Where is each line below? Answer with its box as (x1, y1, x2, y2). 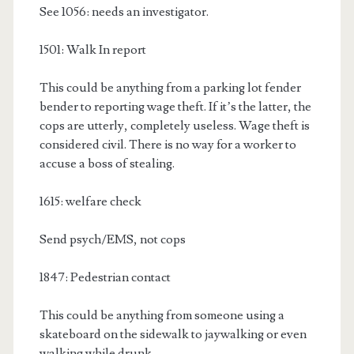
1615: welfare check (39, 194, 141, 210)
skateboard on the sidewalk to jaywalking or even (39, 326, 307, 343)
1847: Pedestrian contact (39, 269, 171, 286)
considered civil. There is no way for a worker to (39, 137, 296, 153)
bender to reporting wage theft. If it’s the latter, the (39, 99, 311, 115)
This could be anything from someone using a (39, 307, 284, 324)
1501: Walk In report (39, 42, 146, 58)
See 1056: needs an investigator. (39, 4, 209, 21)
